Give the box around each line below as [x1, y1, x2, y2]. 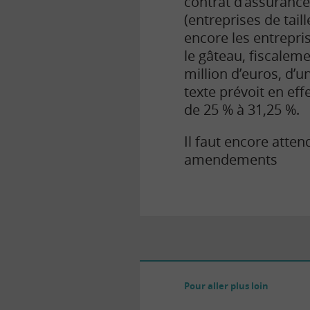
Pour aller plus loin [184, 280, 268, 293]
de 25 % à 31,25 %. [184, 100, 300, 120]
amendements [184, 150, 277, 170]
